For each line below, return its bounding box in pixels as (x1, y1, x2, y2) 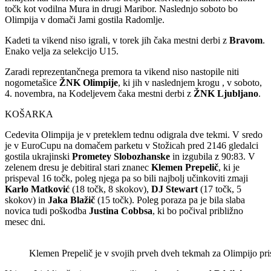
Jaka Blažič (48, 195, 95, 206)
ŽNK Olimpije (59, 77, 118, 88)
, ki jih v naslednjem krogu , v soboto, (118, 77, 262, 88)
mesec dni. (5, 217, 45, 227)
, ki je (218, 162, 240, 173)
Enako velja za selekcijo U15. (5, 46, 119, 57)
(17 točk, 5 (198, 184, 241, 195)
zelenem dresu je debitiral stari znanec (5, 162, 151, 173)
